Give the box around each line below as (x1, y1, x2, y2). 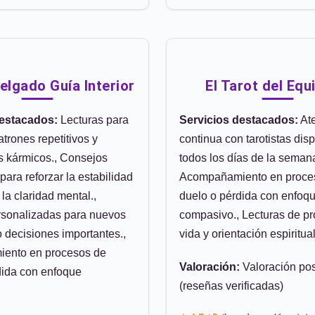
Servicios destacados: (179, 114, 298, 126)
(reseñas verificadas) (179, 280, 283, 292)
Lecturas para (58, 114, 129, 126)
